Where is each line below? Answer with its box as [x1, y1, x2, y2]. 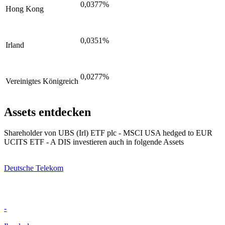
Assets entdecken [4, 105, 91, 119]
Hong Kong [6, 4, 44, 13]
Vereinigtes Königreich [6, 76, 78, 85]
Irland [6, 40, 24, 49]
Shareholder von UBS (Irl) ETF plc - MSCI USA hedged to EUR [4, 129, 212, 138]
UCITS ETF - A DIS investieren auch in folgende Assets [4, 138, 184, 147]
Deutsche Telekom [4, 164, 63, 173]
